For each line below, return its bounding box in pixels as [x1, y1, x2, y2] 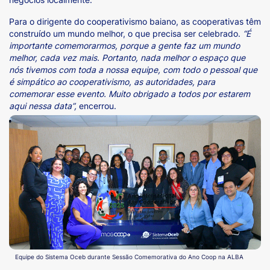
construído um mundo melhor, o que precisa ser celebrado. [9, 28, 243, 39]
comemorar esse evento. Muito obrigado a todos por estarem [9, 88, 250, 99]
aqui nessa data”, [9, 100, 79, 111]
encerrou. [79, 100, 116, 111]
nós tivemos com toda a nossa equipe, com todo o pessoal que [9, 64, 257, 75]
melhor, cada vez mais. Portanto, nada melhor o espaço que [9, 52, 245, 63]
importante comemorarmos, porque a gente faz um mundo [9, 40, 240, 51]
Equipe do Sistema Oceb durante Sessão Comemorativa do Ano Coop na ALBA [15, 253, 243, 260]
